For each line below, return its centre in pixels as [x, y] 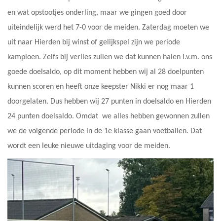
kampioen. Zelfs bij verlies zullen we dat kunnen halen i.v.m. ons [110, 57]
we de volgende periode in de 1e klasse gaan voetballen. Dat [105, 131]
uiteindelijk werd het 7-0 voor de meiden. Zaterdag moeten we [108, 28]
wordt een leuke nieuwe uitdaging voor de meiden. [89, 146]
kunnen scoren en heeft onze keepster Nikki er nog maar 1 [101, 87]
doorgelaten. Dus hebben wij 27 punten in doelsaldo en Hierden [109, 102]
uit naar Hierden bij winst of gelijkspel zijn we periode [94, 43]
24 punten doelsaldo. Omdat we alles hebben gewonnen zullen [109, 117]
